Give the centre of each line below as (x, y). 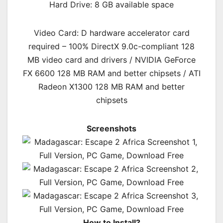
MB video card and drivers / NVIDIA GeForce (111, 60)
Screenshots (111, 129)
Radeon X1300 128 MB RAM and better (111, 87)
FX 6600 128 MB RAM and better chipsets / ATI (111, 73)
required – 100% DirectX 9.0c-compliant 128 (111, 47)
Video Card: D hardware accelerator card (111, 33)
